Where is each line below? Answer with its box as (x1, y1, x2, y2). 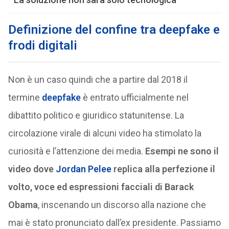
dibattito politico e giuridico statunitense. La (8, 110, 184, 121)
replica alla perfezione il (111, 164, 215, 174)
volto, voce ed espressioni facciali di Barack (8, 181, 194, 192)
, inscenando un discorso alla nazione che (37, 199, 206, 210)
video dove (8, 164, 54, 174)
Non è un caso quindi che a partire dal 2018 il (8, 74, 188, 85)
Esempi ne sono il (145, 146, 219, 156)
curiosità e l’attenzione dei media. (8, 146, 145, 156)
